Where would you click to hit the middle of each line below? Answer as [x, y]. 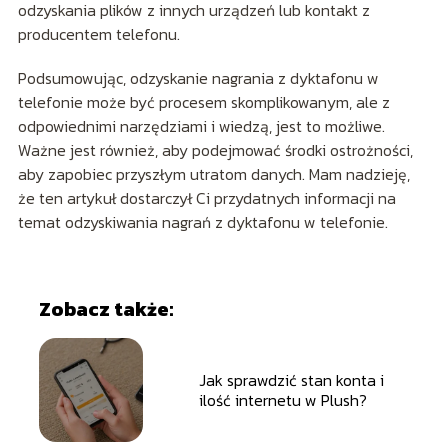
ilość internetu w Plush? [282, 400]
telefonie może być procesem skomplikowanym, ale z [203, 102]
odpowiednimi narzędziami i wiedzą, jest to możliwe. [201, 126]
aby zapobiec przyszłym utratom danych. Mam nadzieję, [213, 174]
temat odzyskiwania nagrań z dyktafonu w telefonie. [202, 222]
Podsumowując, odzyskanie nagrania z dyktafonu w [198, 78]
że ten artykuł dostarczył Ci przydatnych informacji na [206, 198]
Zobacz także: [105, 309]
